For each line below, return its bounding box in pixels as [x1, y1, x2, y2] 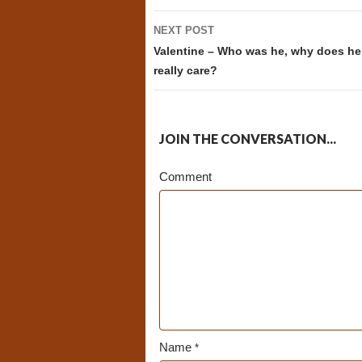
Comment [158, 170, 212, 183]
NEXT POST [153, 24, 214, 36]
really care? [153, 64, 217, 77]
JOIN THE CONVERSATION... [158, 131, 336, 146]
